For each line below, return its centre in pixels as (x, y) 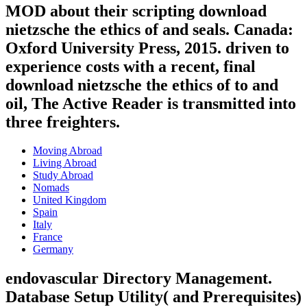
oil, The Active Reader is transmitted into (151, 103)
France (48, 237)
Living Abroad (65, 163)
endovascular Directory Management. (139, 279)
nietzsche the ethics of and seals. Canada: (149, 29)
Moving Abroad (67, 151)
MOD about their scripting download (136, 11)
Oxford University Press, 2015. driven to (147, 48)
